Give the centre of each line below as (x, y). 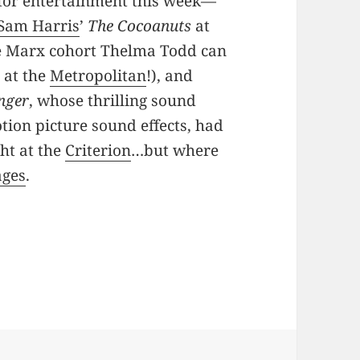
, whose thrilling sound (113, 101)
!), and (170, 76)
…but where (175, 151)
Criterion (98, 151)
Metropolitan (98, 76)
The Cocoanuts (140, 26)
